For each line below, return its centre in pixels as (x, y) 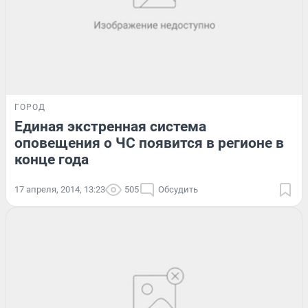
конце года (52, 160)
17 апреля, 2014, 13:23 (60, 190)
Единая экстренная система (110, 127)
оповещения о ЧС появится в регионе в (149, 143)
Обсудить (178, 190)
